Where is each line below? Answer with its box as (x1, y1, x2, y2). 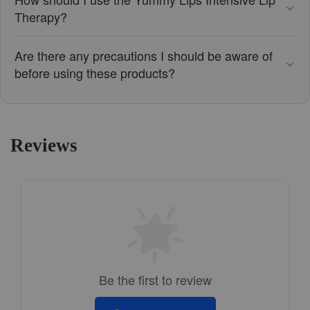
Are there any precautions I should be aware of (15, 46, 273, 64)
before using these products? (15, 63, 175, 82)
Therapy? (15, 7, 67, 26)
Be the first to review (98, 270, 212, 289)
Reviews (10, 134, 77, 156)
